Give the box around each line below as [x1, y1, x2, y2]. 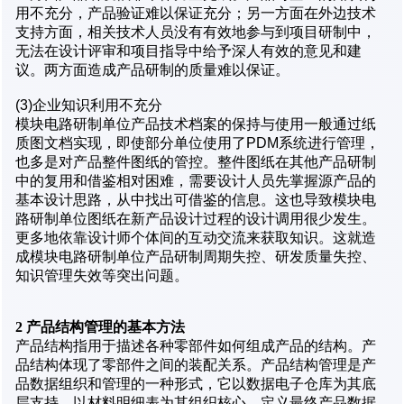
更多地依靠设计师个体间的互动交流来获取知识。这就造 [15, 229, 376, 245]
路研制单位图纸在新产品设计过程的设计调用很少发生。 [15, 210, 376, 226]
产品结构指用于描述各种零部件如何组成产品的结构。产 [15, 337, 376, 353]
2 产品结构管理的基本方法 [15, 318, 185, 335]
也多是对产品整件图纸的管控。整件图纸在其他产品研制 [15, 153, 376, 170]
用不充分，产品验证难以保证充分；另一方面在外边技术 [15, 5, 376, 21]
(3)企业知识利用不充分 [15, 96, 162, 113]
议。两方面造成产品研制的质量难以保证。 [15, 61, 289, 78]
